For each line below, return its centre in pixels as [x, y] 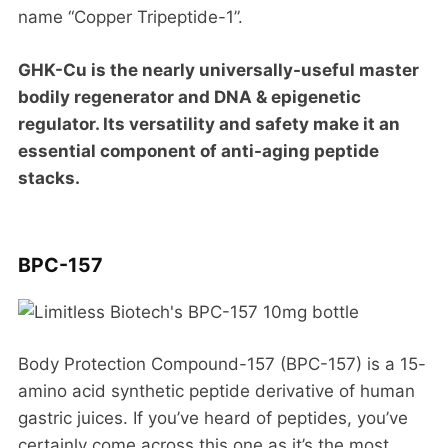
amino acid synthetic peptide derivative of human [216, 390]
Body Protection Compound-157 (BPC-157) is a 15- [222, 363]
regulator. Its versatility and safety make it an [209, 123]
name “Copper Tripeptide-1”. [130, 17]
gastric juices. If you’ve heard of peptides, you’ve [213, 417]
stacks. [49, 177]
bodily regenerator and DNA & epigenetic [189, 96]
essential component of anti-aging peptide [198, 150]
